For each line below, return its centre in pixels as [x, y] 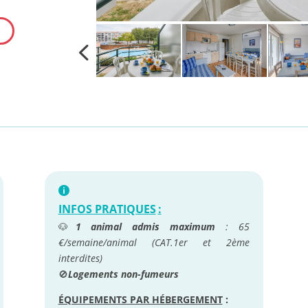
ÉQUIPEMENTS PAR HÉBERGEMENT [140, 300]
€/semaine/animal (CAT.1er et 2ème [154, 243]
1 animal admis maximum [145, 227]
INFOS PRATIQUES [107, 209]
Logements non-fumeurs [123, 274]
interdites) [80, 258]
